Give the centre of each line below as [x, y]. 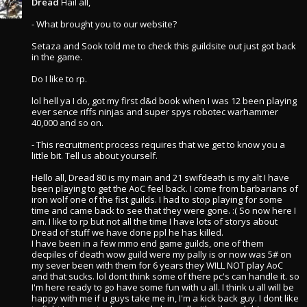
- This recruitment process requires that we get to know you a [158, 145]
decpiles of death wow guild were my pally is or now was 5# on [161, 254]
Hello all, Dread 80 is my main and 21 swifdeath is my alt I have [160, 177]
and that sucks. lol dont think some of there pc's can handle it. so [165, 276]
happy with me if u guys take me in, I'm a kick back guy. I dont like [165, 298]
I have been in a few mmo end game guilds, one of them [148, 243]
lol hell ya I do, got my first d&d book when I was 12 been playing [164, 101]
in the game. [57, 57]
